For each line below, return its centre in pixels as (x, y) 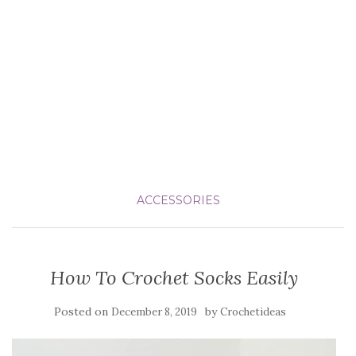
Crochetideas (253, 312)
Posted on (83, 311)
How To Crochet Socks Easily (174, 278)
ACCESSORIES (178, 200)
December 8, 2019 (154, 312)
